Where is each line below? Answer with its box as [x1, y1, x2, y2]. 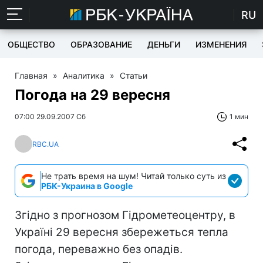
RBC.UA [32, 139, 59, 149]
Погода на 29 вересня [15, 86, 170, 103]
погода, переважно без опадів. [15, 242, 183, 256]
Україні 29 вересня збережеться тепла [15, 225, 228, 239]
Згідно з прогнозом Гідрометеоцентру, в [15, 208, 235, 222]
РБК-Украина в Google [41, 181, 133, 191]
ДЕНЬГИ [147, 39, 180, 49]
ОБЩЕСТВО [8, 39, 55, 49]
